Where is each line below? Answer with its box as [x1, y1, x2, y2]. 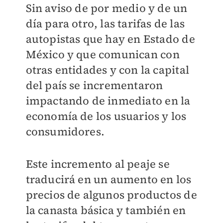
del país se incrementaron [25, 78, 163, 93]
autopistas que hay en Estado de [25, 31, 195, 46]
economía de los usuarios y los [25, 109, 187, 123]
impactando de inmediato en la [25, 93, 191, 108]
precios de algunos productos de [25, 187, 197, 202]
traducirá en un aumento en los [25, 172, 192, 187]
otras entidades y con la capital [25, 62, 189, 77]
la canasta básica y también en [25, 203, 186, 218]
